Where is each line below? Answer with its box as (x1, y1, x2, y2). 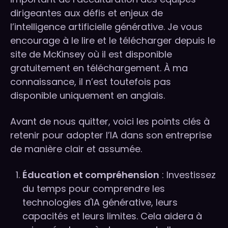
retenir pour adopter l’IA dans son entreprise (10, 129, 212, 142)
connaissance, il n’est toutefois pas (10, 75, 171, 89)
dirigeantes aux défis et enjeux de (10, 7, 163, 20)
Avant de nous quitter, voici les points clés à (10, 115, 210, 128)
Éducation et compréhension (22, 168, 159, 182)
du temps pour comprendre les (22, 182, 165, 195)
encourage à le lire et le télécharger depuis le (10, 34, 215, 47)
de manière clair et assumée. (10, 142, 142, 156)
